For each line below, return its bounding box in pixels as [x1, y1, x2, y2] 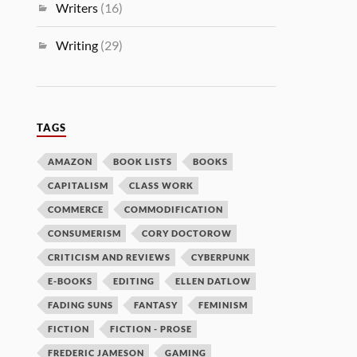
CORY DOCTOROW [142, 227, 233, 238]
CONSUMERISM [48, 227, 122, 238]
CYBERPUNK [191, 251, 251, 262]
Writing [56, 37, 99, 53]
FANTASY [134, 299, 178, 310]
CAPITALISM [48, 179, 109, 190]
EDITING [113, 275, 155, 286]
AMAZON [48, 155, 93, 167]
